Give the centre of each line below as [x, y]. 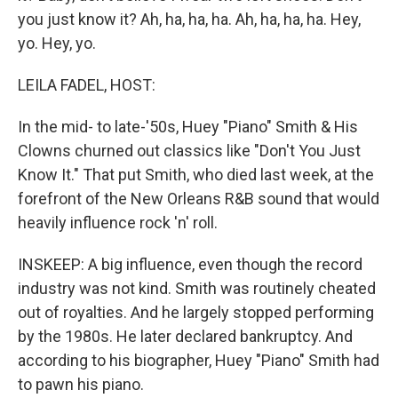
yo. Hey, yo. [57, 44]
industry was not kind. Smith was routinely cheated [197, 289]
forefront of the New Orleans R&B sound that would [199, 199]
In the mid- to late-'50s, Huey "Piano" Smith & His [188, 127]
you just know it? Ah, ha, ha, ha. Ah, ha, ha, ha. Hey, [189, 20]
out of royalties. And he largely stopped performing [196, 313]
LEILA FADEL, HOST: [87, 85]
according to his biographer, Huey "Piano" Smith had [199, 361]
